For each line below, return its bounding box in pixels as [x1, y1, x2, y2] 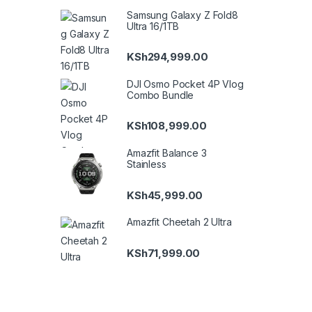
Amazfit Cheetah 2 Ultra [127, 216, 232, 228]
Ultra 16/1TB [127, 19, 180, 32]
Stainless [127, 158, 166, 171]
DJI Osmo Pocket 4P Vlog [127, 78, 244, 91]
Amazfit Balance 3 [127, 147, 207, 159]
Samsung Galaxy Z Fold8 [127, 8, 238, 21]
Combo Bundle [127, 89, 194, 102]
